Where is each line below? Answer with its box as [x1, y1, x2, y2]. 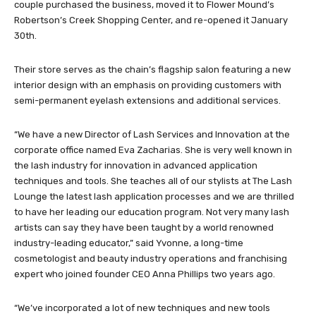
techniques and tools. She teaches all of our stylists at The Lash [14, 176, 292, 187]
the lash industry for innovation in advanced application [14, 160, 257, 171]
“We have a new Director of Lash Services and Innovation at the [14, 129, 290, 140]
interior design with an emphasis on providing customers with [14, 80, 281, 91]
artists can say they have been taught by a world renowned [14, 222, 274, 233]
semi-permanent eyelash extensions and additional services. [14, 95, 281, 107]
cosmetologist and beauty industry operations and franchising [14, 253, 287, 265]
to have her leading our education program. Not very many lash [14, 207, 289, 218]
